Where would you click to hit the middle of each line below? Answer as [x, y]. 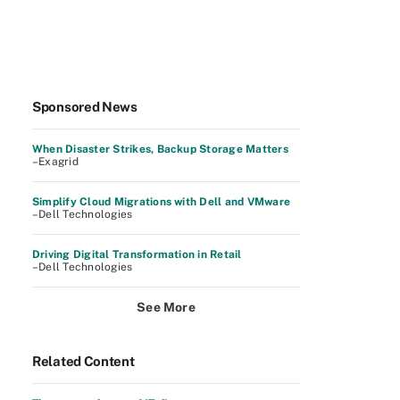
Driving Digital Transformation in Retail [137, 254]
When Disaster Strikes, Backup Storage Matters [160, 149]
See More [166, 307]
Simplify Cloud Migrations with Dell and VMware [162, 202]
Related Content [83, 361]
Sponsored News [85, 107]
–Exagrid [55, 162]
